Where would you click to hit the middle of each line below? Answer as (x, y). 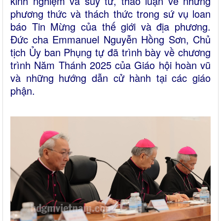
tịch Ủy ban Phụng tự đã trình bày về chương (110, 52)
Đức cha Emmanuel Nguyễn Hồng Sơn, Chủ (110, 39)
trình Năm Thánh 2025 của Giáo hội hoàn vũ (110, 65)
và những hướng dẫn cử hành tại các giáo (110, 78)
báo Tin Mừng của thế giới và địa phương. (110, 26)
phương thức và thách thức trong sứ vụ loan (110, 14)
